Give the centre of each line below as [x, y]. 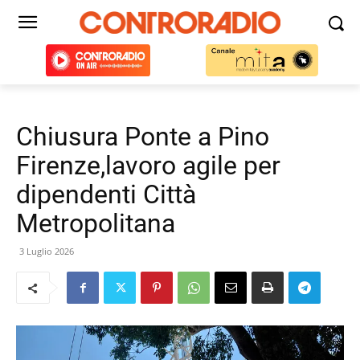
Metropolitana [96, 223]
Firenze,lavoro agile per [148, 166]
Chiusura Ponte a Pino [143, 137]
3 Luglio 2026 [47, 251]
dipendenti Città [106, 194]
